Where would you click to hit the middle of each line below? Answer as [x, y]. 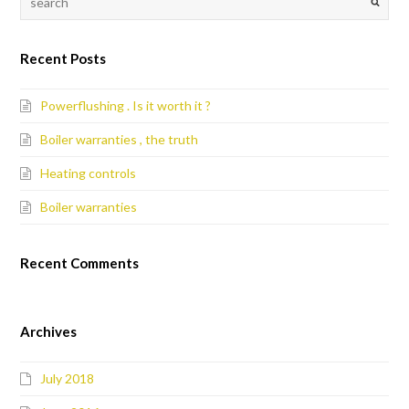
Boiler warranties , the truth [120, 140]
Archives [49, 332]
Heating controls [89, 173]
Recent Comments [80, 263]
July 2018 [68, 379]
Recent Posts [63, 59]
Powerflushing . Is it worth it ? [126, 106]
